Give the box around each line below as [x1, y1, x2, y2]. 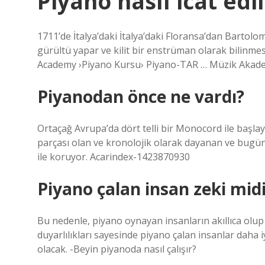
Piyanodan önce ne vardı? [37, 85, 244, 108]
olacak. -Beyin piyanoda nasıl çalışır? [37, 243, 196, 256]
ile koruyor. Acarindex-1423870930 [37, 150, 190, 163]
